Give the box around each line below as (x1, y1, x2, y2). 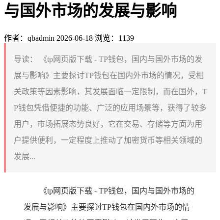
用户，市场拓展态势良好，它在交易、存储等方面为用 (14, 119, 202, 128)
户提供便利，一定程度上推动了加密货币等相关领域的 (14, 136, 202, 144)
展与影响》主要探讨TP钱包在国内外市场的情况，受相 (14, 71, 204, 80)
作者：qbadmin (4, 33, 55, 42)
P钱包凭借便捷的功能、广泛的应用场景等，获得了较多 (14, 103, 207, 112)
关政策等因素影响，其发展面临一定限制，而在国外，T (14, 87, 207, 96)
